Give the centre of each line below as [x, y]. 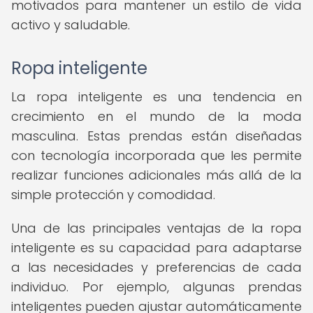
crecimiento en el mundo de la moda [156, 116]
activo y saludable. [71, 25]
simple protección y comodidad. [113, 195]
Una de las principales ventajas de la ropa [156, 228]
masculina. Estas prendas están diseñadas [156, 136]
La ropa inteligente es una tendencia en [156, 97]
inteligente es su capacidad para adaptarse [156, 248]
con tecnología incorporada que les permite [156, 155]
